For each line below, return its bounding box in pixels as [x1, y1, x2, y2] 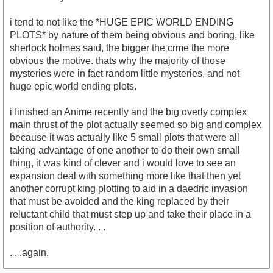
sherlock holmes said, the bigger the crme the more [10, 43, 229, 53]
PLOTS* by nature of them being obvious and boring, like [10, 30, 255, 40]
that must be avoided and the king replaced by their [10, 196, 229, 207]
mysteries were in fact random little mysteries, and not [10, 68, 239, 79]
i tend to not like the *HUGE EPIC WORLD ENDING [10, 17, 233, 27]
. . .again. [10, 247, 49, 258]
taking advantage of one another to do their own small [10, 145, 240, 155]
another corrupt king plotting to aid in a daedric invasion [10, 183, 248, 194]
